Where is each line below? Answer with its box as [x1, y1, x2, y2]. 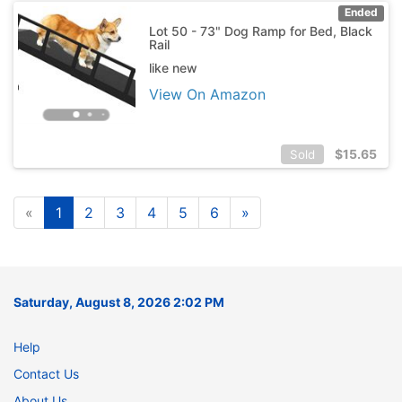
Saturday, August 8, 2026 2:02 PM [13, 293, 224, 310]
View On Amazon [148, 84, 266, 103]
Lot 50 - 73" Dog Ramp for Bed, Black [148, 22, 372, 39]
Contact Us [13, 365, 79, 381]
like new [148, 59, 197, 75]
